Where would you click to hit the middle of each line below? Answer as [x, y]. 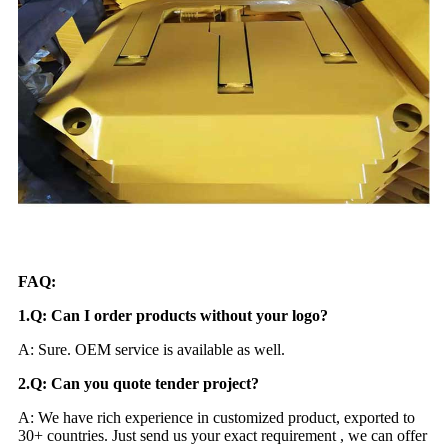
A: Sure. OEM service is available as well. [151, 349]
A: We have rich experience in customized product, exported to [216, 417]
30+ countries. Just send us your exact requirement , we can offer [222, 435]
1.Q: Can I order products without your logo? [173, 315]
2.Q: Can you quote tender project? [138, 383]
